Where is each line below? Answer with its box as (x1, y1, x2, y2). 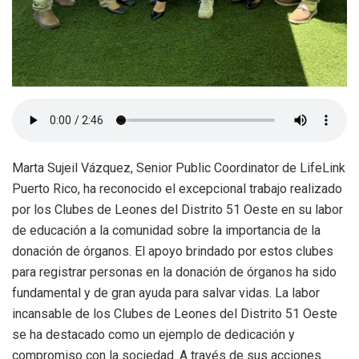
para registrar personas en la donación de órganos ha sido (12, 264, 337, 280)
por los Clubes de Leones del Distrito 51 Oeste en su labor (12, 202, 343, 218)
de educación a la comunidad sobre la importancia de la (12, 223, 321, 239)
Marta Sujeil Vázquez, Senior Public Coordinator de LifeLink (12, 160, 345, 176)
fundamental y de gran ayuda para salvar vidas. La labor (12, 285, 320, 301)
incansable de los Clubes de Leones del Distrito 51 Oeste (12, 306, 337, 322)
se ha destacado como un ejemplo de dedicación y (12, 327, 295, 343)
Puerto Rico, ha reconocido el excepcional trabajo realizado (12, 181, 342, 197)
